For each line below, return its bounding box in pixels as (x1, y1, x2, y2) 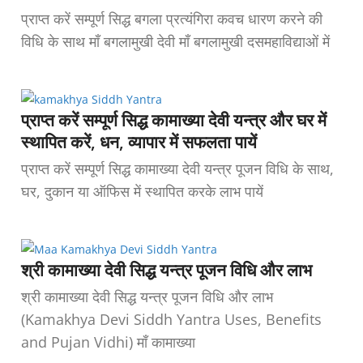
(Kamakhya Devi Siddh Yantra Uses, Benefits (21, 309, 322, 329)
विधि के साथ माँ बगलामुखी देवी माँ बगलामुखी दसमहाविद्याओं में (21, 31, 330, 51)
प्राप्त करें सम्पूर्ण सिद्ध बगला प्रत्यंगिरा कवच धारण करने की (21, 8, 322, 28)
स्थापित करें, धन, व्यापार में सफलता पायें (21, 130, 257, 153)
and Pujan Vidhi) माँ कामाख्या (21, 331, 195, 352)
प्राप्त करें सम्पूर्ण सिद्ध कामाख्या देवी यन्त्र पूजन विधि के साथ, (21, 158, 334, 178)
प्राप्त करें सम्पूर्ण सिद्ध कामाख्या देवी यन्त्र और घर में (21, 108, 327, 131)
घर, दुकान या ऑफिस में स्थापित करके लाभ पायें (21, 181, 263, 201)
